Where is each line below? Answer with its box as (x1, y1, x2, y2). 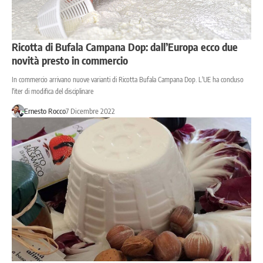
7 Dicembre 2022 (65, 106, 115, 116)
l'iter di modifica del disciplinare (12, 87, 93, 96)
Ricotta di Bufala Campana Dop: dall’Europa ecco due (12, 40, 238, 54)
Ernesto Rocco (23, 106, 66, 116)
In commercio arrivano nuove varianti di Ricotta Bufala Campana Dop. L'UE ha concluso (12, 75, 244, 85)
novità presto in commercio (12, 53, 128, 68)
